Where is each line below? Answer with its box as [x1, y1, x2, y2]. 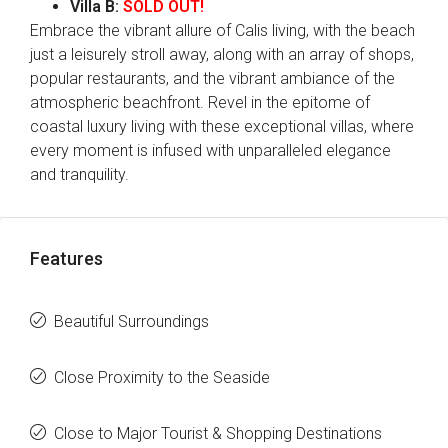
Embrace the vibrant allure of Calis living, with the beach [30, 21, 415, 40]
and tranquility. [30, 165, 129, 184]
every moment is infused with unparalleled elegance [30, 141, 391, 160]
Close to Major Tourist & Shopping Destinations [54, 424, 382, 443]
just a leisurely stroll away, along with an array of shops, [30, 45, 414, 64]
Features [30, 248, 103, 269]
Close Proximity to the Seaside [54, 368, 270, 387]
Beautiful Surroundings [54, 312, 209, 331]
